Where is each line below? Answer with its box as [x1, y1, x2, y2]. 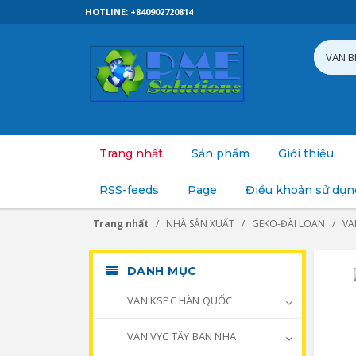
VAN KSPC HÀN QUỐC [125, 293, 233, 308]
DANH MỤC [123, 264, 197, 278]
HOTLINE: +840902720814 [85, 6, 193, 17]
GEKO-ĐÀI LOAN [252, 217, 325, 230]
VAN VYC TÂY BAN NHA [125, 329, 236, 343]
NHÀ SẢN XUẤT [166, 217, 234, 230]
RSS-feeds [99, 183, 159, 197]
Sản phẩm [192, 146, 250, 161]
